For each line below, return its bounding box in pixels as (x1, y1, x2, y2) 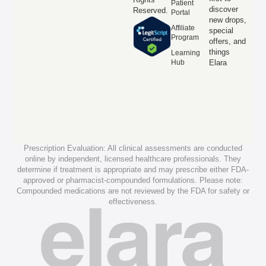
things (208, 47, 230, 56)
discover (208, 4, 238, 14)
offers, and (208, 36, 246, 46)
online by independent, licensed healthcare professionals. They (25, 154, 241, 163)
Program (170, 33, 199, 42)
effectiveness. (109, 197, 157, 206)
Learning (170, 48, 200, 57)
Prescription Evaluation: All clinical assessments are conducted (24, 143, 242, 153)
